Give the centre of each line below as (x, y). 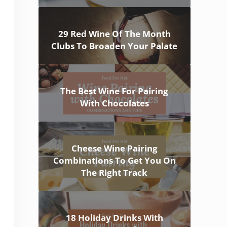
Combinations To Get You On (114, 161)
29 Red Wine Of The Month (114, 34)
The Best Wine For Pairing (115, 91)
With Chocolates (114, 103)
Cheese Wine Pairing (114, 148)
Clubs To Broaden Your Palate (115, 46)
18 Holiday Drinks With (114, 218)
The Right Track (115, 173)
